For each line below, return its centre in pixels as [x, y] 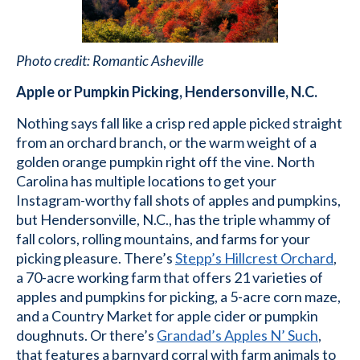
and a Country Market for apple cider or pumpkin [167, 316]
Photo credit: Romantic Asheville [110, 60]
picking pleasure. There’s [96, 258]
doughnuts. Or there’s [86, 335]
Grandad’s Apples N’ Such [237, 335]
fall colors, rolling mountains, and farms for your [163, 239]
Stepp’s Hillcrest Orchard [254, 258]
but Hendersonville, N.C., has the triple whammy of [174, 219]
